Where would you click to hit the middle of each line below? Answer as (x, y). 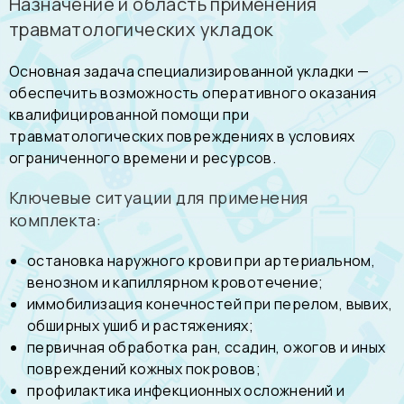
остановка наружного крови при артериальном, (202, 261)
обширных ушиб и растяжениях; (141, 326)
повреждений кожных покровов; (144, 369)
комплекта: (55, 220)
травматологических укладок (142, 29)
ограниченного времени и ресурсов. (143, 158)
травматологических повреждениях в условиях (182, 136)
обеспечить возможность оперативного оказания (193, 93)
